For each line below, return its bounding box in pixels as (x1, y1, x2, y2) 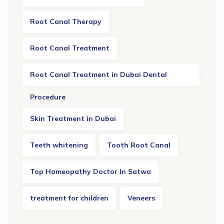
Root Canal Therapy (30, 17, 101, 26)
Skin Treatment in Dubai (30, 114, 116, 123)
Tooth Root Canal (107, 140, 170, 150)
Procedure (30, 92, 65, 102)
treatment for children (30, 193, 108, 203)
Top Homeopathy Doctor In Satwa (30, 167, 151, 176)
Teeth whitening (30, 140, 88, 150)
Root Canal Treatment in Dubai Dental (30, 70, 167, 79)
